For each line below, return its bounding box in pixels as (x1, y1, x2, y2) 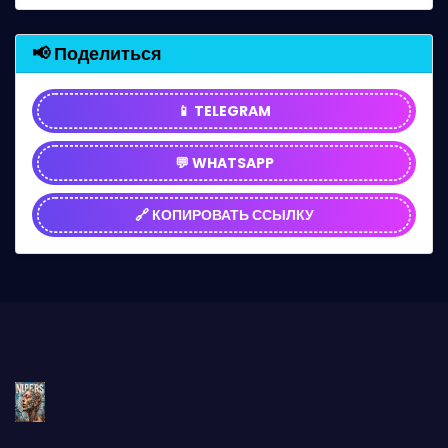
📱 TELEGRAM (177, 101, 271, 121)
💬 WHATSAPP (174, 153, 274, 173)
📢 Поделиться (32, 41, 162, 66)
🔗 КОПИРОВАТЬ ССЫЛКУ (134, 205, 314, 225)
